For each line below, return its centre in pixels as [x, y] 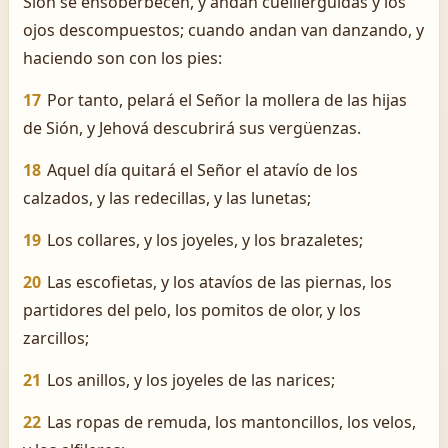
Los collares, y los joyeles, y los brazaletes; [205, 240]
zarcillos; [56, 338]
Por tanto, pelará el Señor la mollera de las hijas [227, 100]
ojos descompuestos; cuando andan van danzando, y [223, 30]
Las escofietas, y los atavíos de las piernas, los [219, 282]
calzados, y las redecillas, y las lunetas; [167, 198]
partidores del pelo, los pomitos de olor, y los [192, 310]
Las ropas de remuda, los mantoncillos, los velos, [231, 422]
